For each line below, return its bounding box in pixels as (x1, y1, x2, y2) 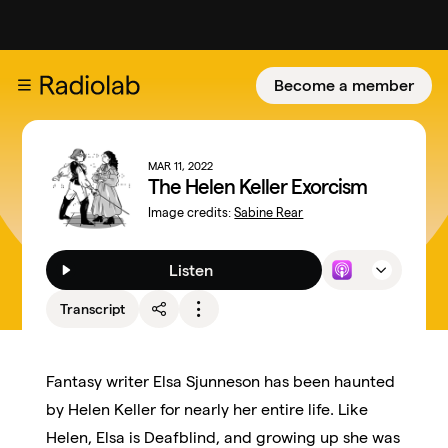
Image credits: (148, 205, 235, 219)
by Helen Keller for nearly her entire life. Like (46, 400, 369, 418)
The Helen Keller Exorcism (148, 175, 368, 198)
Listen (169, 261, 214, 279)
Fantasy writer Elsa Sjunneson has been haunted (46, 372, 396, 390)
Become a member (274, 76, 414, 94)
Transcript (60, 300, 126, 317)
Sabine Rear (234, 205, 304, 219)
